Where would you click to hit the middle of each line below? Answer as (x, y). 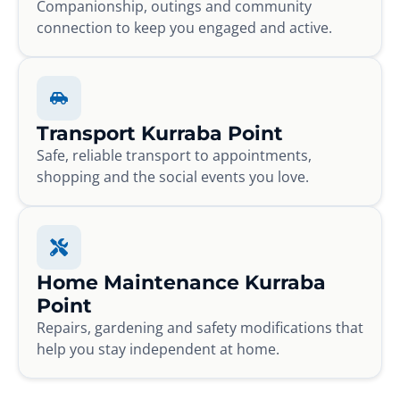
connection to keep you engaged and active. (184, 27)
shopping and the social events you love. (173, 176)
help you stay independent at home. (158, 349)
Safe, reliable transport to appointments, (174, 155)
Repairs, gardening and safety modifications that (200, 327)
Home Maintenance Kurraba (181, 282)
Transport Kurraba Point (160, 133)
